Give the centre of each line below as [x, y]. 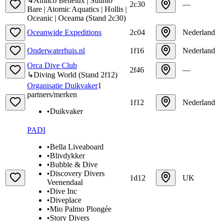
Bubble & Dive [74, 164]
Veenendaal [65, 182]
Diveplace [66, 200]
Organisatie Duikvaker [62, 85]
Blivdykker [67, 155]
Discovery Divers [77, 173]
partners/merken [52, 94]
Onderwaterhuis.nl [56, 50]
